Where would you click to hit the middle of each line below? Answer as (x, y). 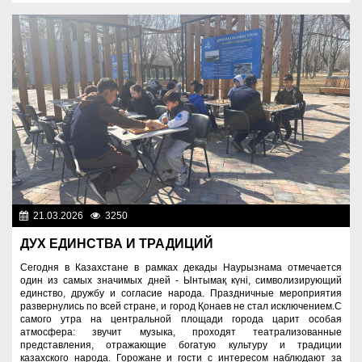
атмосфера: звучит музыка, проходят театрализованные (181, 333)
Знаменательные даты (289, 216)
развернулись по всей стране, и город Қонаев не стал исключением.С (181, 307)
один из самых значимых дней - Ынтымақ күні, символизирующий (181, 281)
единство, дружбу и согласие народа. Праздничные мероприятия (181, 294)
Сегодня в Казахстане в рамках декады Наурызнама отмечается (181, 268)
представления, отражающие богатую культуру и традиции (181, 345)
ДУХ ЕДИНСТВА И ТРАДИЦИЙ (117, 244)
